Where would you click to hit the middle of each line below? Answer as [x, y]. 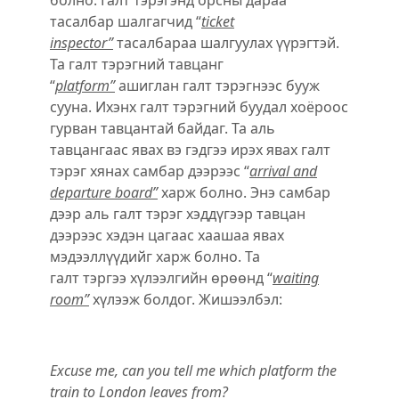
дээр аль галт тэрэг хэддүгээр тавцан [178, 213]
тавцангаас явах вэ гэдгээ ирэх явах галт [190, 149]
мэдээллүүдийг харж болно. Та [155, 256]
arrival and [283, 171]
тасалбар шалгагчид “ [126, 21]
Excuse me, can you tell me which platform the [193, 370]
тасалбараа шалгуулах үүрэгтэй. [226, 42]
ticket [218, 21]
